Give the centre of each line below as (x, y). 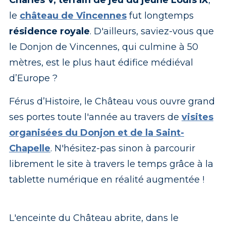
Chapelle (30, 148)
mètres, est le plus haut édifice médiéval (101, 62)
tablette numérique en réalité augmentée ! (106, 179)
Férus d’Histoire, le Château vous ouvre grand (112, 101)
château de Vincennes (73, 15)
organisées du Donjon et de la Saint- (96, 132)
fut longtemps (160, 15)
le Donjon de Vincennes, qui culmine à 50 (103, 47)
